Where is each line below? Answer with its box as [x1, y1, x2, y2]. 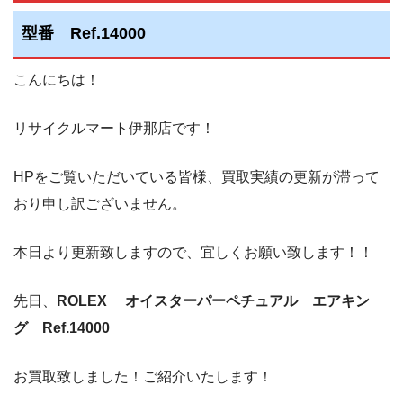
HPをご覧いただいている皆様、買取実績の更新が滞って [13, 169, 380, 185]
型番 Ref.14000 [21, 23, 146, 42]
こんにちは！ [13, 72, 100, 88]
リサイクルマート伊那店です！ [13, 121, 215, 137]
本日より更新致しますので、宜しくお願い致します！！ [13, 245, 373, 261]
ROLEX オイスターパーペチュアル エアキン [57, 293, 370, 309]
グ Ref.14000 [13, 320, 110, 336]
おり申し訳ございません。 [13, 196, 186, 212]
